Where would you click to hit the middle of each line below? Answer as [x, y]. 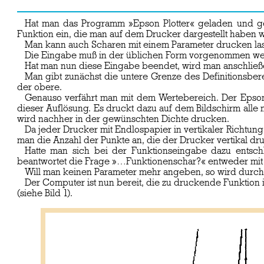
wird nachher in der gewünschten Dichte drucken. [123, 119]
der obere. [39, 88]
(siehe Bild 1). [44, 194]
